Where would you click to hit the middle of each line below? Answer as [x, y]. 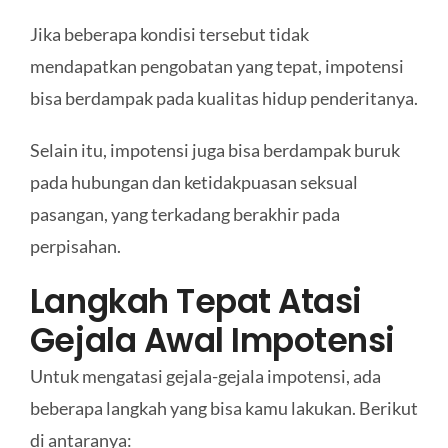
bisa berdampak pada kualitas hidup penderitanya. [223, 97]
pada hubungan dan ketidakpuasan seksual [193, 181]
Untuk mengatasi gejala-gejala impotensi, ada [205, 375]
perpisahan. [75, 245]
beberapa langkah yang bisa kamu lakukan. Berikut [223, 407]
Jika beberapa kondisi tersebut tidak [169, 33]
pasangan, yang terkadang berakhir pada [184, 213]
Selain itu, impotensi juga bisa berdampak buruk [214, 149]
